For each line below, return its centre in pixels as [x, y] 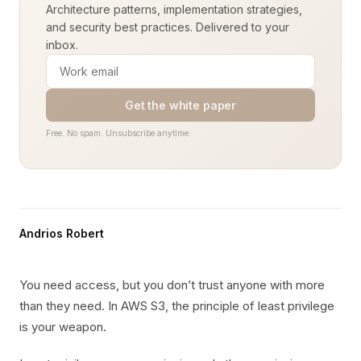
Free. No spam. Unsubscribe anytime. [118, 133]
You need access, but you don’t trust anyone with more [172, 285]
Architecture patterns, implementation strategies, [174, 9]
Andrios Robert [62, 233]
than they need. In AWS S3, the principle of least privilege [177, 306]
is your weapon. [63, 327]
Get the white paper [180, 105]
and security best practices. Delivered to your [168, 27]
